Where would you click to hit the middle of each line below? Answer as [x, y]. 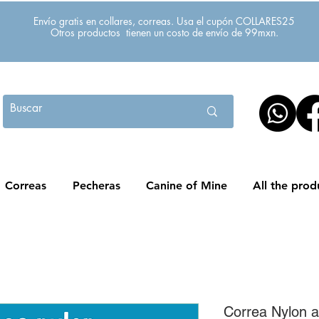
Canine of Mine [187, 185]
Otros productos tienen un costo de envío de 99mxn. [164, 32]
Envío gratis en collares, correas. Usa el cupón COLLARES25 [164, 21]
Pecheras [96, 185]
